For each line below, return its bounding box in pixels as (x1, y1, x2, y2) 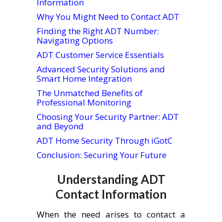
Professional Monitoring (37, 97, 131, 108)
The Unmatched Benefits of (37, 87, 143, 99)
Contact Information (55, 186, 166, 201)
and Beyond (37, 120, 84, 132)
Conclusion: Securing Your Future (37, 149, 166, 161)
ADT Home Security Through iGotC (37, 135, 172, 146)
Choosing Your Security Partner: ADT (37, 111, 179, 122)
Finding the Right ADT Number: (37, 25, 159, 37)
